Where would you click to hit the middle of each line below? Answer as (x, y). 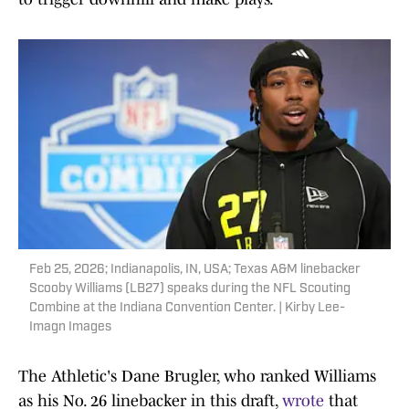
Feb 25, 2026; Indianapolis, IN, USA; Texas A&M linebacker (195, 270)
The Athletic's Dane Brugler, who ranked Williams (197, 377)
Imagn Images (70, 328)
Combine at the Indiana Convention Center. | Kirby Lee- (187, 309)
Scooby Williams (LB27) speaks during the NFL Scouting (190, 289)
